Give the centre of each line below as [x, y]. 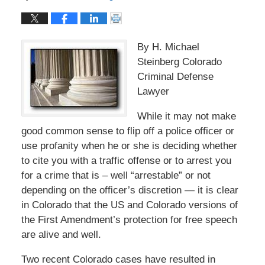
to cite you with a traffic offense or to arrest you [126, 160]
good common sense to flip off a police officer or [127, 131]
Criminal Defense [175, 76]
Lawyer [153, 91]
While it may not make [186, 116]
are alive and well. [61, 234]
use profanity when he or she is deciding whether [129, 146]
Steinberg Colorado [179, 62]
